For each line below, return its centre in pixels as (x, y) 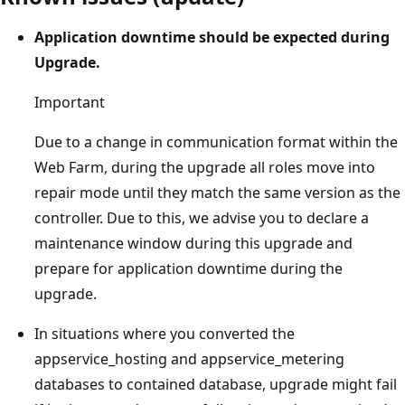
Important (70, 102)
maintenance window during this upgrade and (193, 243)
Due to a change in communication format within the (216, 141)
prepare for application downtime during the (188, 268)
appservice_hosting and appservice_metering (189, 358)
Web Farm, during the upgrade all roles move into (205, 167)
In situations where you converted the (165, 333)
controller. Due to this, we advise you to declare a (202, 217)
